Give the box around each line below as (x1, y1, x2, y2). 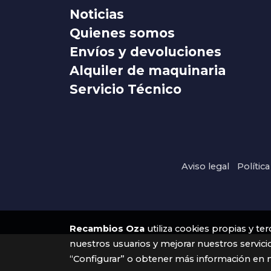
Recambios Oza (69, 223, 145, 235)
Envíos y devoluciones (69, 44, 221, 60)
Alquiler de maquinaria (69, 63, 226, 79)
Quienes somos (69, 25, 175, 41)
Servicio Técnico (69, 82, 181, 97)
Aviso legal (181, 160, 229, 172)
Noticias (69, 7, 124, 22)
